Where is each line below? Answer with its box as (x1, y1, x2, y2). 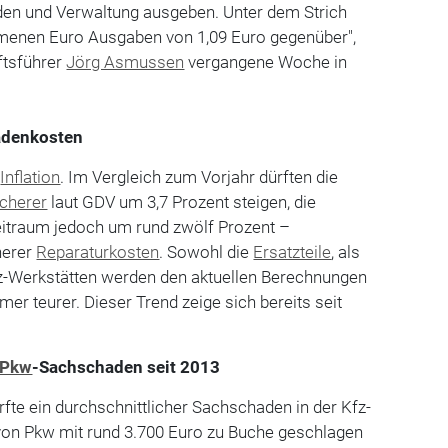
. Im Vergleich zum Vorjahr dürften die (60, 166, 339, 187)
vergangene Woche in (184, 51, 348, 72)
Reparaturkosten (36, 241, 160, 262)
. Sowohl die (159, 241, 254, 262)
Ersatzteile (253, 241, 332, 262)
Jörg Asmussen (66, 51, 185, 72)
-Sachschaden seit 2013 (32, 356, 221, 377)
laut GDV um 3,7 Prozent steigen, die (47, 191, 317, 212)
